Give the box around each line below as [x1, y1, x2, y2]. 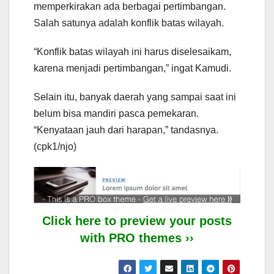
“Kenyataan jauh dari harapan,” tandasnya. [34, 124, 218, 135]
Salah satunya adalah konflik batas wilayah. [34, 17, 224, 28]
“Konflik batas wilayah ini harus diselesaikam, [34, 46, 231, 57]
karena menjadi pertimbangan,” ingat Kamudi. [34, 62, 231, 73]
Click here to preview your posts [42, 213, 232, 228]
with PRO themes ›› [80, 231, 194, 245]
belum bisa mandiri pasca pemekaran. [34, 108, 199, 119]
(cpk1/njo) [34, 141, 76, 152]
